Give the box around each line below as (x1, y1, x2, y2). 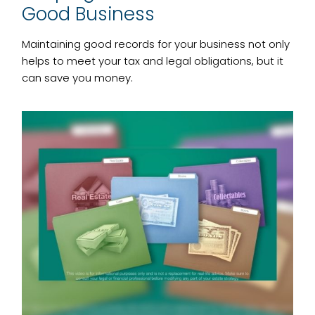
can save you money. (22, 70, 134, 85)
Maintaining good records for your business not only (22, 36, 290, 51)
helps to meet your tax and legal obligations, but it (22, 53, 284, 68)
